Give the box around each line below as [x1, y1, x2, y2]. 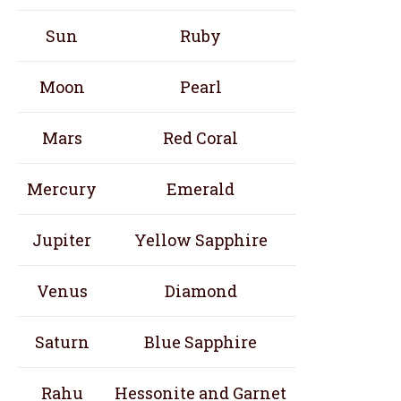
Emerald [166, 177, 235, 200]
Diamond [164, 279, 237, 302]
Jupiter [32, 228, 91, 251]
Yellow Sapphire [133, 228, 268, 251]
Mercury [27, 177, 97, 200]
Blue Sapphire [144, 330, 257, 353]
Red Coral [163, 126, 238, 149]
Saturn [34, 330, 90, 353]
